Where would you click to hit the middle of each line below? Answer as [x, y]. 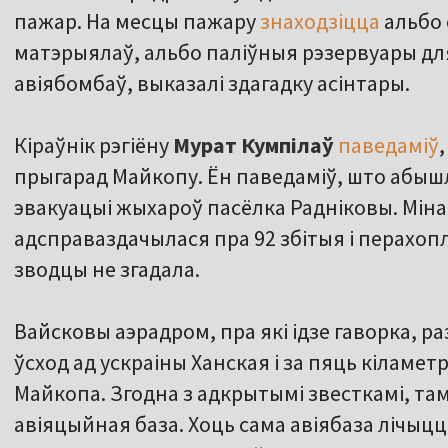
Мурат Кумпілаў [253, 145]
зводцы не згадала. [107, 269]
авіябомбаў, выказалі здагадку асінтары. [212, 83]
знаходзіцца [320, 21]
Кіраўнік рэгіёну [93, 145]
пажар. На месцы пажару [137, 21]
